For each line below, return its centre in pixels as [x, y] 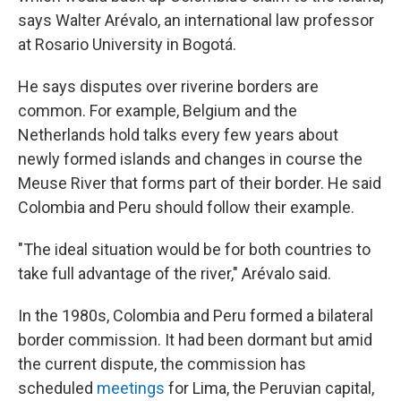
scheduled [57, 388]
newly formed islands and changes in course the [190, 159]
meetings [131, 388]
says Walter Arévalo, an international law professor [196, 20]
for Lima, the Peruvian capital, [269, 388]
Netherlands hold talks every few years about [178, 135]
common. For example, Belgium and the [158, 111]
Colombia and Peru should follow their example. [186, 207]
